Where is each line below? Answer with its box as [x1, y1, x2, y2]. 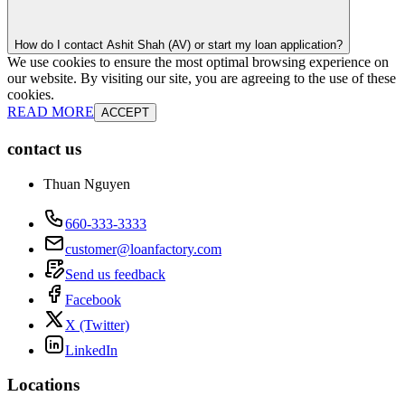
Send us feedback [65, 266, 165, 282]
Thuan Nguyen [43, 175, 130, 192]
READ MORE [7, 104, 94, 120]
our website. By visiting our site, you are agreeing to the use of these [7, 71, 396, 87]
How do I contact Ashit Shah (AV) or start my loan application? [14, 38, 343, 52]
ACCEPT [101, 106, 149, 120]
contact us [7, 138, 81, 158]
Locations [7, 375, 80, 395]
